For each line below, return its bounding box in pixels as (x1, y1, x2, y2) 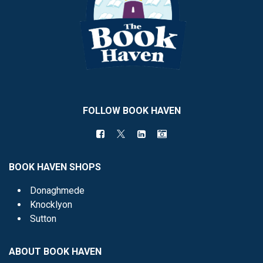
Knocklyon (30, 199, 72, 211)
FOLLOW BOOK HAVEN (82, 105, 181, 117)
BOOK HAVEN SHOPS (9, 161, 101, 173)
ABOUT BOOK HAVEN (9, 246, 102, 258)
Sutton (30, 213, 56, 225)
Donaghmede (30, 185, 85, 197)
